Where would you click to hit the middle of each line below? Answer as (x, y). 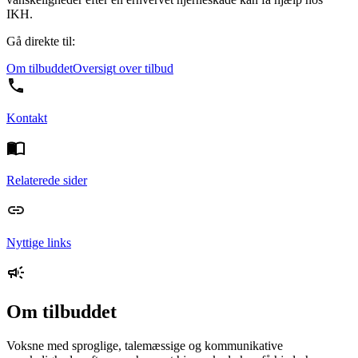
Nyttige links (39, 243)
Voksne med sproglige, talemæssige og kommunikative (145, 345)
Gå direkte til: (41, 42)
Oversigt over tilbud (123, 69)
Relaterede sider (47, 181)
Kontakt (27, 118)
